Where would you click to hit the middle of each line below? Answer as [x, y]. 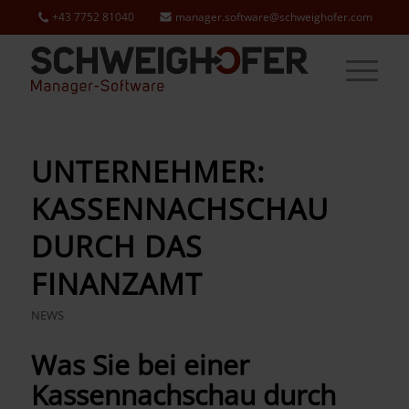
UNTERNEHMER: [147, 171]
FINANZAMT [116, 283]
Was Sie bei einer [140, 365]
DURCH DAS [116, 246]
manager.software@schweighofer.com [273, 17]
